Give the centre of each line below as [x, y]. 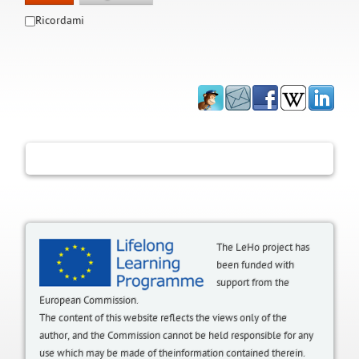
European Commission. [89, 301]
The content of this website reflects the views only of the [163, 318]
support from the [253, 283]
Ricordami [60, 20]
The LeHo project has [263, 248]
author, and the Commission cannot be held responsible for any [177, 336]
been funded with [256, 265]
